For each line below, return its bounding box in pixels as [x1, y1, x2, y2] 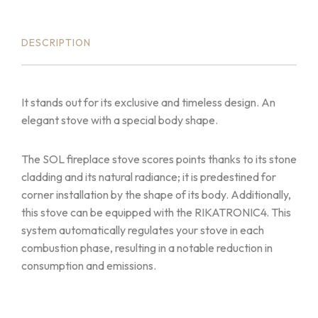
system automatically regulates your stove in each [21, 223, 264, 237]
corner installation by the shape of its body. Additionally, [21, 187, 291, 202]
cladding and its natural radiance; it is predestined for [21, 170, 276, 184]
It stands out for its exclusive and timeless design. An [21, 95, 275, 109]
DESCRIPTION [21, 36, 91, 49]
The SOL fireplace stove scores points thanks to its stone [21, 152, 297, 166]
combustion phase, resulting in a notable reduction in [21, 241, 273, 255]
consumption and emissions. [21, 258, 156, 273]
